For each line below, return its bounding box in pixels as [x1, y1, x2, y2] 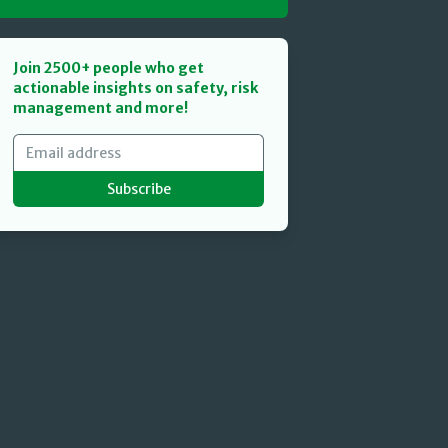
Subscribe [106, 180, 171, 198]
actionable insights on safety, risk [13, 79, 259, 97]
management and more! [13, 99, 189, 117]
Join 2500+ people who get [13, 59, 205, 77]
